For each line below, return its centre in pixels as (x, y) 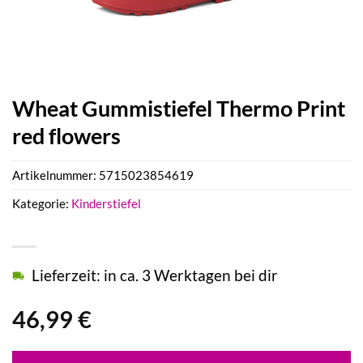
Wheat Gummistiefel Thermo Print (179, 108)
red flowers (66, 136)
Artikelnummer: (56, 175)
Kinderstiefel (106, 204)
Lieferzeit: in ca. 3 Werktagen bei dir (155, 275)
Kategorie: (42, 204)
